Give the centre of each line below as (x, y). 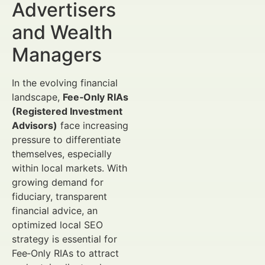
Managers (57, 55)
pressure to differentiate (66, 140)
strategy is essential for (64, 239)
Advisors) (35, 125)
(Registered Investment (67, 111)
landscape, (37, 97)
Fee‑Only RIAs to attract (65, 253)
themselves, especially (62, 154)
